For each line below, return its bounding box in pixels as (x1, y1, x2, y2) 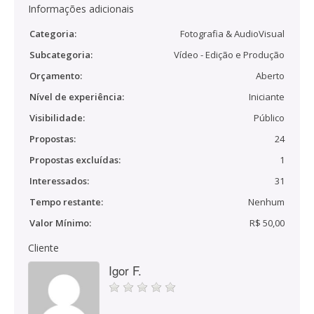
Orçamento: (29, 69, 82, 82)
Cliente (28, 241, 59, 254)
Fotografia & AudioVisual (180, 27, 285, 40)
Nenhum (248, 196, 285, 208)
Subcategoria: (29, 48, 93, 61)
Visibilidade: (29, 111, 85, 124)
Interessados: (29, 175, 89, 187)
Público (254, 111, 285, 124)
